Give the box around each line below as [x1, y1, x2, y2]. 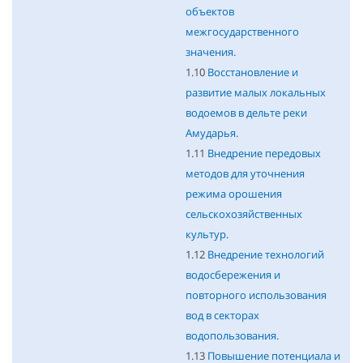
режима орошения [185, 186, 282, 202]
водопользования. [185, 328, 279, 344]
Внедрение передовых [207, 146, 321, 161]
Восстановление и [207, 65, 298, 80]
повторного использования [185, 288, 327, 303]
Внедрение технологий [207, 247, 324, 263]
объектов [185, 4, 234, 19]
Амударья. [185, 126, 241, 141]
